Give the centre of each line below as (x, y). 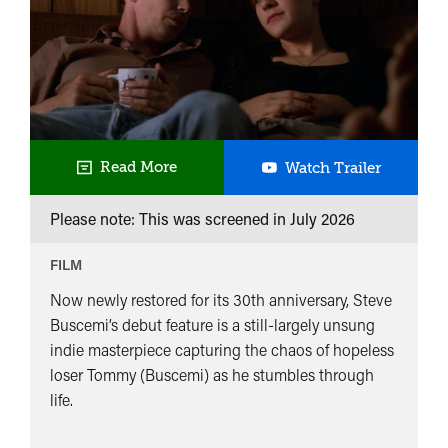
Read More (134, 166)
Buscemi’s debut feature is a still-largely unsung (212, 325)
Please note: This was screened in (170, 219)
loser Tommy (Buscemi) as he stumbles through (212, 375)
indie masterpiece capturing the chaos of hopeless (222, 350)
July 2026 (322, 219)
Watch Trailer (332, 167)
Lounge (407, 246)
